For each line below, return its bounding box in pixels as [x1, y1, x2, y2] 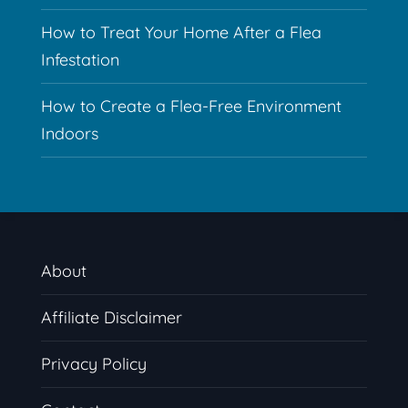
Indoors [40, 122, 98, 144]
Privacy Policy [40, 352, 147, 374]
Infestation [40, 48, 119, 70]
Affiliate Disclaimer [40, 306, 182, 328]
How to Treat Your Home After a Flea [40, 21, 321, 43]
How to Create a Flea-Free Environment [40, 95, 342, 117]
